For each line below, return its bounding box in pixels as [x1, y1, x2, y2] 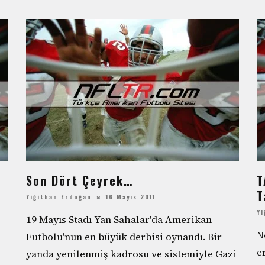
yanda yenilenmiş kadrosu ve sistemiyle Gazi [26, 247, 237, 261]
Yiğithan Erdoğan [26, 192, 92, 202]
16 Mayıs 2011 [106, 192, 156, 202]
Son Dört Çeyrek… [26, 172, 133, 190]
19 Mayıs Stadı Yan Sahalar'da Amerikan [26, 213, 212, 227]
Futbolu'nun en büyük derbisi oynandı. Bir [26, 230, 222, 244]
